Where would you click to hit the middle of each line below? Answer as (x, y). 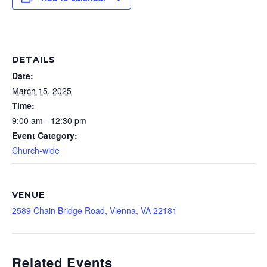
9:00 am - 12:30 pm (49, 121)
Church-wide (36, 150)
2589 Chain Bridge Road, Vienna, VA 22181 (94, 211)
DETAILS (34, 60)
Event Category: (45, 136)
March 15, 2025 (42, 91)
